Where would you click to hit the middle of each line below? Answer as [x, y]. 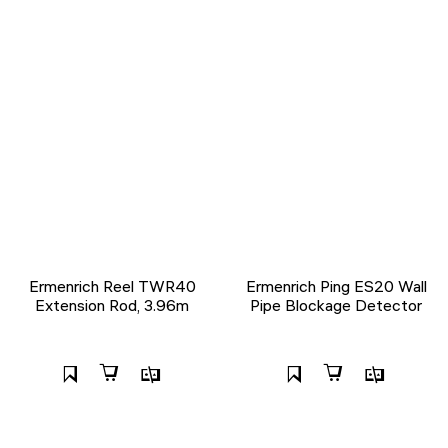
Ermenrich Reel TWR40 [112, 286]
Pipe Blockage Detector [336, 305]
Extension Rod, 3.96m [112, 305]
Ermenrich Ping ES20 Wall [336, 286]
